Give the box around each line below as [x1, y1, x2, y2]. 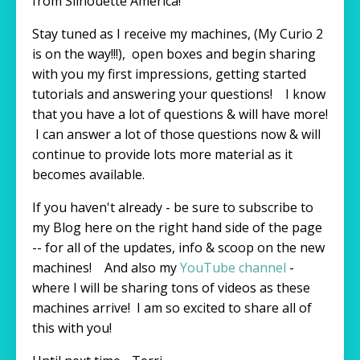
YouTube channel [177, 259, 286, 277]
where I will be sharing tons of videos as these [32, 279, 310, 297]
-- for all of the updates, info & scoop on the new [32, 239, 325, 257]
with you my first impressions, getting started [32, 65, 306, 84]
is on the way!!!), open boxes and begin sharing [32, 45, 316, 63]
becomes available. [32, 166, 151, 184]
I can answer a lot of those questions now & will [32, 125, 321, 144]
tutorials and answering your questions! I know [32, 85, 325, 104]
